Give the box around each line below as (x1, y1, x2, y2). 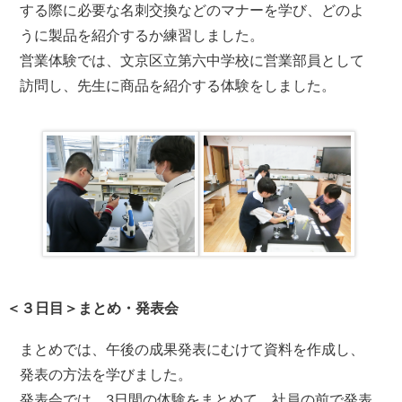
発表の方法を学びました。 (20, 368, 193, 383)
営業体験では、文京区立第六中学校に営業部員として (20, 53, 365, 68)
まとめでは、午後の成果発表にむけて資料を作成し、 (20, 343, 365, 358)
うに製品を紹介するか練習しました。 (20, 28, 265, 43)
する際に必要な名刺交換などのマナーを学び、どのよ (20, 3, 365, 18)
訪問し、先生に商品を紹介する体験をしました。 (20, 78, 336, 93)
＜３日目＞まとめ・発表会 (6, 301, 179, 317)
